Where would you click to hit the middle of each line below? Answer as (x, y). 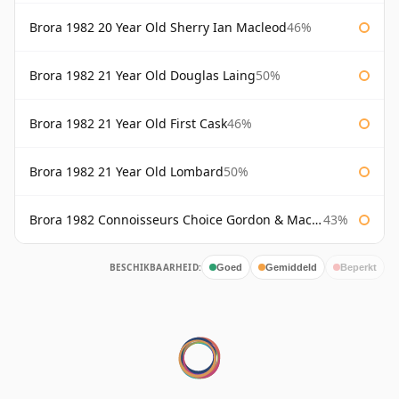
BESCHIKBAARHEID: (155, 268)
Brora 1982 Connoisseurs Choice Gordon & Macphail (171, 220)
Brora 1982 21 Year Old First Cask (128, 124)
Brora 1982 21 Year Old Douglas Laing (142, 76)
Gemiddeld (291, 267)
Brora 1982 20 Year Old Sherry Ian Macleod (158, 28)
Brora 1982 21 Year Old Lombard (126, 172)
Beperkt (358, 267)
